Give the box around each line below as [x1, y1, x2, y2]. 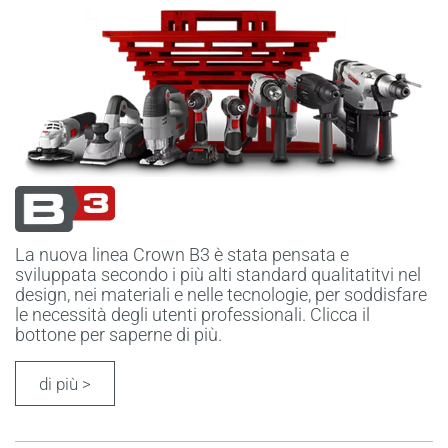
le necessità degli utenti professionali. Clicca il [15, 303, 370, 325]
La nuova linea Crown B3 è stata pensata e [15, 243, 349, 265]
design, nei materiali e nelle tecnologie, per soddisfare [15, 283, 427, 305]
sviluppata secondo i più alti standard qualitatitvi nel [15, 263, 421, 285]
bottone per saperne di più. [15, 323, 222, 345]
